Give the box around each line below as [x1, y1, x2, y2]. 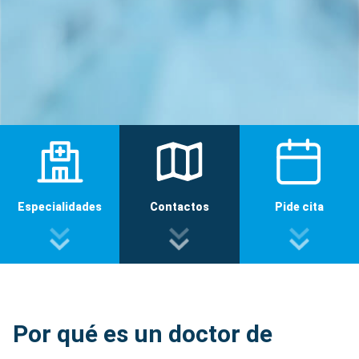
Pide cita [274, 200, 324, 213]
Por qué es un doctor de [13, 320, 272, 349]
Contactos [149, 200, 209, 213]
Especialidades [18, 200, 103, 213]
